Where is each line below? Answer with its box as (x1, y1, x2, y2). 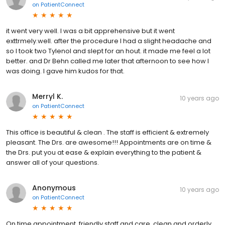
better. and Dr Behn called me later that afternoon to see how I (6, 56, 209, 66)
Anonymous (32, 183, 76, 193)
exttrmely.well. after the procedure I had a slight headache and (6, 36, 211, 46)
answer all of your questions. (6, 158, 99, 168)
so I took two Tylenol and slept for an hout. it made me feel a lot (6, 46, 210, 56)
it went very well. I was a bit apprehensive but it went (6, 26, 175, 36)
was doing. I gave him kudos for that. (6, 66, 125, 76)
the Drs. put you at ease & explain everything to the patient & (6, 148, 201, 158)
